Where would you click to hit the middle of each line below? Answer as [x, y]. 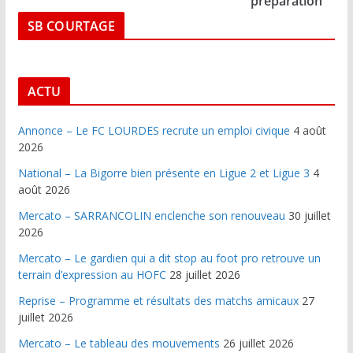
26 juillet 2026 [258, 343]
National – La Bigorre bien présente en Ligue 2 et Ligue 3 [163, 173]
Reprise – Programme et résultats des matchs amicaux [158, 301]
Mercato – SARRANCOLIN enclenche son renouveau [151, 216]
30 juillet [309, 216]
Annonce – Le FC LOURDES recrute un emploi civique [154, 130]
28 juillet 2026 [204, 275]
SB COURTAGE [71, 26]
